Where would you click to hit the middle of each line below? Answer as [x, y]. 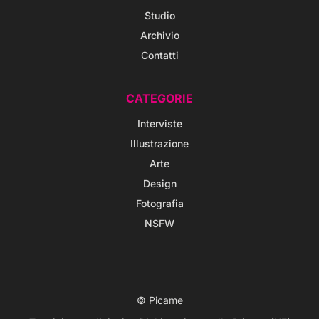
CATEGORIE [159, 99]
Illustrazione [159, 144]
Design [159, 184]
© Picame [159, 300]
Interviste [159, 124]
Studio [159, 16]
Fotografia [159, 204]
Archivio [159, 36]
